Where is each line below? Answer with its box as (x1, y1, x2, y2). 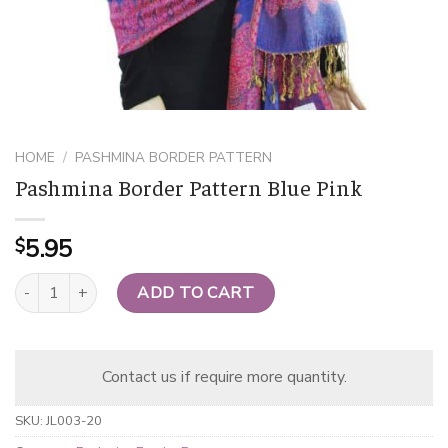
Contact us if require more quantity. (101, 365, 347, 388)
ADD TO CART (137, 281, 255, 304)
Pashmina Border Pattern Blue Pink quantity (14, 272, 296, 293)
